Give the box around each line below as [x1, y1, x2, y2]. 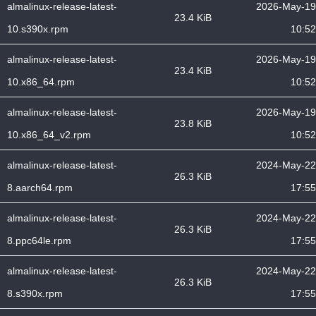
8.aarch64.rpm [7, 182, 73, 193]
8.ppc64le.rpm [7, 235, 71, 246]
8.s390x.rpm [7, 288, 63, 299]
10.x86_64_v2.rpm [7, 129, 91, 140]
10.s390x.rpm [7, 23, 68, 35]
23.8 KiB [174, 118, 212, 129]
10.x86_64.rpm [7, 76, 75, 87]
